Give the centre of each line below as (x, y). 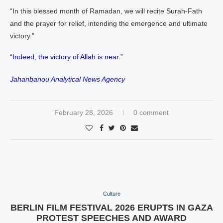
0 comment (151, 112)
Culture (111, 194)
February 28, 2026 (84, 112)
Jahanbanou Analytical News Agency (67, 79)
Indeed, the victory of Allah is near (65, 57)
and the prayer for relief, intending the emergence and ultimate (109, 23)
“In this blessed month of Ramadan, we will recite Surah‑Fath (106, 11)
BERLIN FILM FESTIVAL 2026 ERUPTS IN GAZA (111, 208)
